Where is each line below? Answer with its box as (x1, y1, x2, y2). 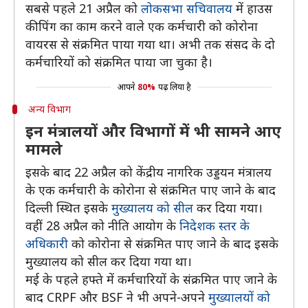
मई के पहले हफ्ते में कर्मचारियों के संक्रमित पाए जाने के (25, 271, 277, 287)
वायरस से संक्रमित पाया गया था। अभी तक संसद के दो (25, 36, 275, 52)
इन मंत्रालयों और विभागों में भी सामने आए (25, 120, 281, 141)
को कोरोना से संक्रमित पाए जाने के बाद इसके (68, 235, 278, 252)
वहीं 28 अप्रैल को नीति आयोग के (25, 217, 179, 234)
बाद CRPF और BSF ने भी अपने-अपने (25, 289, 208, 305)
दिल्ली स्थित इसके (25, 199, 111, 216)
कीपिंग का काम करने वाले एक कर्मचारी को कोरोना (25, 18, 258, 34)
